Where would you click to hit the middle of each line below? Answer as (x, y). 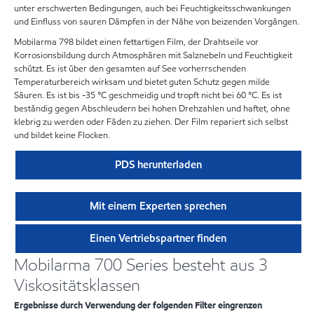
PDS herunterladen (158, 164)
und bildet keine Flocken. (62, 136)
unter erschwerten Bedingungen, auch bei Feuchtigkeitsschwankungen (152, 9)
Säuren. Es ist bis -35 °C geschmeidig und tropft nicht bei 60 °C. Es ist (148, 96)
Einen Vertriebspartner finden (158, 238)
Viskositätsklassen (77, 285)
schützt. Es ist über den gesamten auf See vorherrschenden (130, 69)
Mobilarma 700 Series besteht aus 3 (141, 264)
